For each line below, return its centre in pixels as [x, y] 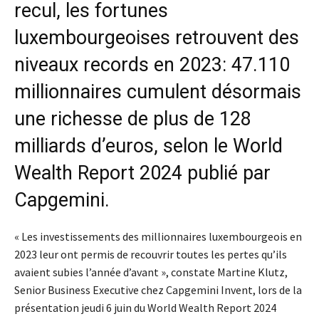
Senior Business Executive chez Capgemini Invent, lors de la [158, 289]
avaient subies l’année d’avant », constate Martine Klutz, [151, 272]
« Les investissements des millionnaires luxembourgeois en [158, 236]
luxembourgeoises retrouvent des [157, 37]
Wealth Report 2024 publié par [142, 173]
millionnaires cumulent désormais [158, 91]
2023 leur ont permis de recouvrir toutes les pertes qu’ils [151, 254]
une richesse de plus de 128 [133, 119]
